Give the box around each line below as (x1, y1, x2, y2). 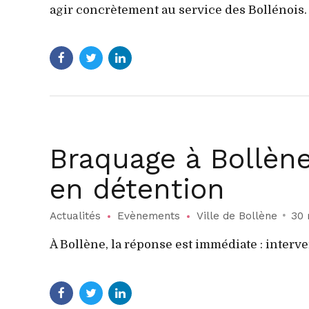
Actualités (50, 210, 101, 223)
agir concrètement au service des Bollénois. (50, 3, 307, 17)
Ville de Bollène (197, 210, 277, 223)
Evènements (117, 210, 180, 223)
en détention (50, 172, 225, 206)
